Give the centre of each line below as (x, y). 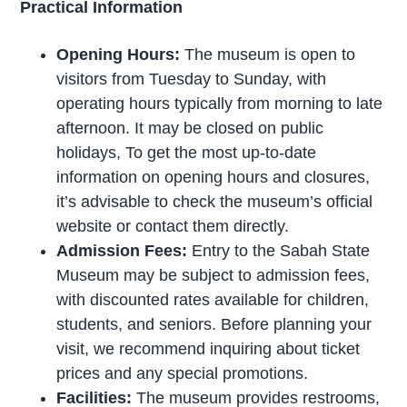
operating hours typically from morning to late (220, 104)
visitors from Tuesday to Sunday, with (192, 79)
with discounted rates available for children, (213, 300)
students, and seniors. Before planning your (214, 325)
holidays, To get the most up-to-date (187, 153)
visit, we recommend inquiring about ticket (208, 349)
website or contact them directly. (173, 227)
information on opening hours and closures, (213, 178)
